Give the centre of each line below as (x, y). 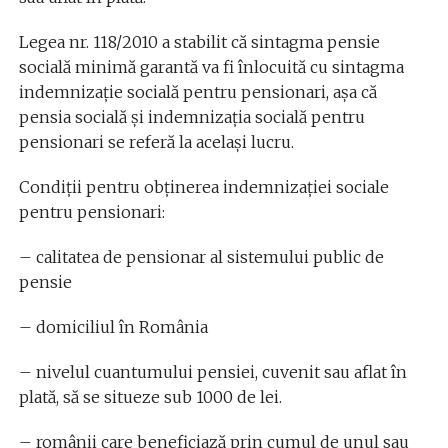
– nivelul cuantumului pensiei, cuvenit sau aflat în (212, 371)
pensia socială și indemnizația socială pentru (191, 116)
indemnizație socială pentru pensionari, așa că (197, 91)
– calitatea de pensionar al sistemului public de (201, 256)
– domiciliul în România (113, 326)
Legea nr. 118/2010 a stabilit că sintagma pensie (199, 41)
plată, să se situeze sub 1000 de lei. (150, 396)
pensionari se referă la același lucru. (156, 141)
